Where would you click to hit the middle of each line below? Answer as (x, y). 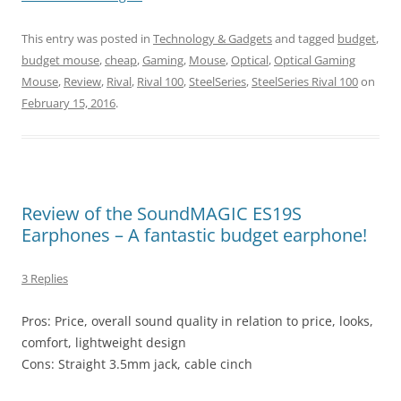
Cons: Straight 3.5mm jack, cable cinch (137, 364)
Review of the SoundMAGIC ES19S (162, 214)
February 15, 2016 (68, 103)
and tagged (305, 39)
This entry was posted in (87, 39)
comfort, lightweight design (104, 343)
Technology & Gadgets (213, 39)
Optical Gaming (315, 60)
